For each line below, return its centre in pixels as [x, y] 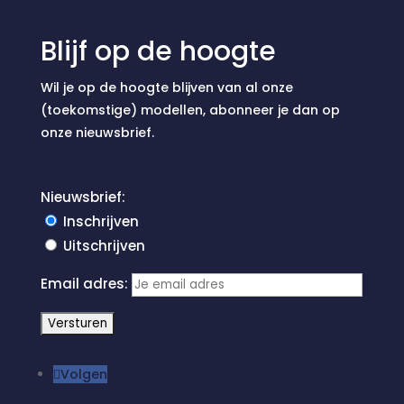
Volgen [83, 374]
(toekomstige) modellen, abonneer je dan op [190, 110]
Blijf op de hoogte [158, 51]
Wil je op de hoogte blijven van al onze [166, 87]
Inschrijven [101, 221]
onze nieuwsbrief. [97, 133]
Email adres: [86, 284]
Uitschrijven [104, 246]
